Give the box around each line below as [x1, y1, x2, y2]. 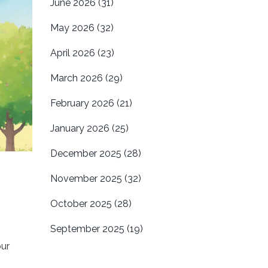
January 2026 [50, 123, 112, 134]
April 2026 [50, 47, 98, 59]
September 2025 [50, 223, 127, 234]
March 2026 [50, 72, 105, 84]
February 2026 [50, 98, 117, 109]
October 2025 [50, 198, 114, 209]
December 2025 [50, 148, 124, 159]
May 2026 [50, 22, 97, 33]
